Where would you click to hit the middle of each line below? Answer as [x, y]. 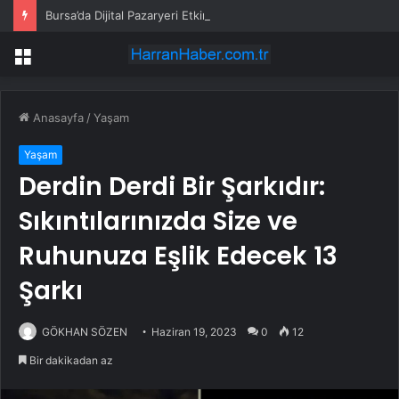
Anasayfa [57, 118]
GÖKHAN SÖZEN [85, 332]
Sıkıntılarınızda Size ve [158, 222]
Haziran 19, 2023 [194, 332]
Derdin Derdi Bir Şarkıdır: [172, 187]
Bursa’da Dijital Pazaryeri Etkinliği [135, 15]
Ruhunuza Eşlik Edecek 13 [178, 256]
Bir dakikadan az [70, 361]
